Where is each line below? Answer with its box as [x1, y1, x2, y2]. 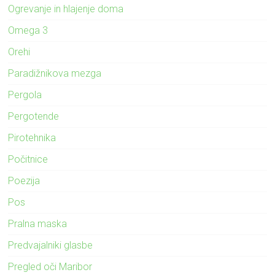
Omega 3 [8, 24, 48, 36]
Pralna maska [8, 217, 68, 230]
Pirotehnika [8, 131, 56, 144]
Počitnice [8, 153, 48, 165]
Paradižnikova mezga [8, 67, 102, 79]
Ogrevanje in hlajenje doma [8, 2, 124, 15]
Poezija [8, 174, 41, 187]
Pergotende [8, 110, 60, 122]
